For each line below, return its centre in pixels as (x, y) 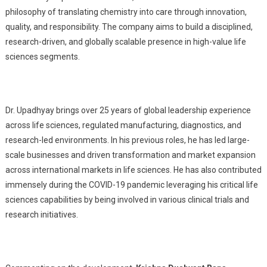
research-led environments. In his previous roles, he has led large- (127, 140)
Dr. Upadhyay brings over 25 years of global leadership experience (128, 111)
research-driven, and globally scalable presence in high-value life (125, 42)
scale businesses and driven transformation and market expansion (130, 155)
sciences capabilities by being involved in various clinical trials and (127, 200)
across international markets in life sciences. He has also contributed (133, 170)
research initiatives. (41, 215)
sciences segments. (42, 57)
